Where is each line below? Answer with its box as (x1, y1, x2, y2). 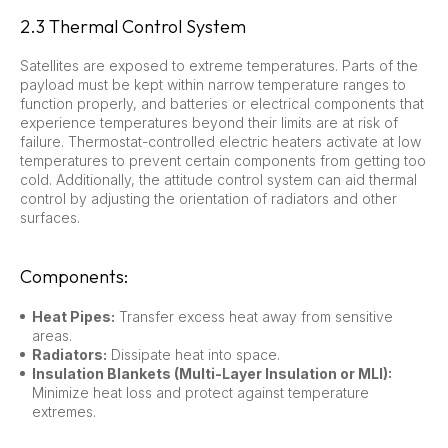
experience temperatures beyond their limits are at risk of (20, 113, 398, 131)
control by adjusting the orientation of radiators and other (20, 189, 397, 207)
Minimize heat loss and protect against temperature (32, 383, 369, 401)
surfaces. (20, 208, 80, 226)
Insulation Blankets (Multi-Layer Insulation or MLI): (32, 364, 392, 382)
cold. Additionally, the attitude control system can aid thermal (20, 170, 417, 188)
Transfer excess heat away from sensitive (115, 307, 393, 325)
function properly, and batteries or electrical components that (20, 94, 424, 112)
